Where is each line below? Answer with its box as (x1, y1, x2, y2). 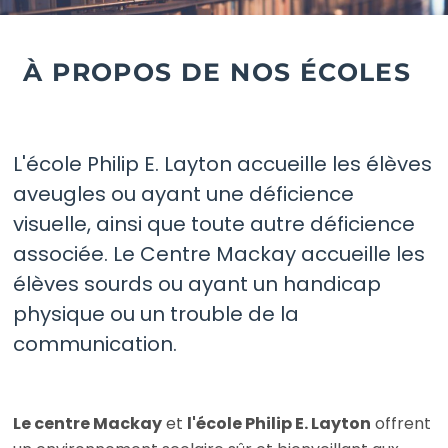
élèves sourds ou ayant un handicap (13, 269, 382, 298)
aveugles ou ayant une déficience (13, 179, 355, 208)
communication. (13, 329, 178, 358)
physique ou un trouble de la (13, 299, 300, 328)
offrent (371, 411, 432, 435)
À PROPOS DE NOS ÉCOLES (23, 56, 412, 87)
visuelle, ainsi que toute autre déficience (13, 209, 416, 238)
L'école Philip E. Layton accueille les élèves (13, 149, 433, 178)
